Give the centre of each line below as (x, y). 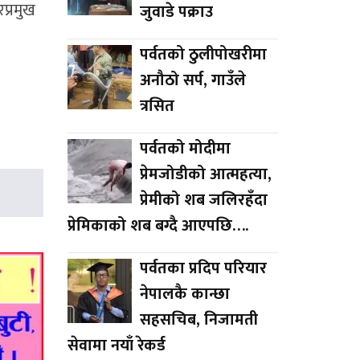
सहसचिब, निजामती (198, 319)
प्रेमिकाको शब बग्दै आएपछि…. (157, 225)
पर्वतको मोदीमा (185, 148)
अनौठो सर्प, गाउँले (192, 80)
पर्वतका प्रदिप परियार (203, 268)
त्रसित (157, 106)
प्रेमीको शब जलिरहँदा (203, 200)
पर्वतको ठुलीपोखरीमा (203, 54)
